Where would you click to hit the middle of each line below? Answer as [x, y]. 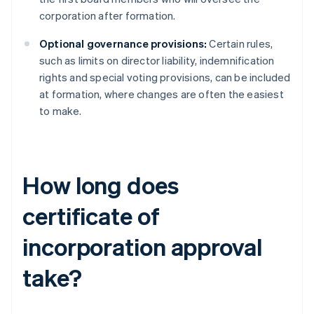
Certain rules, [240, 44]
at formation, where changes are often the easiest [162, 94]
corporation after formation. [108, 16]
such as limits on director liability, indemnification [157, 61]
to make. [61, 111]
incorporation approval [142, 247]
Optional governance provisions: [123, 44]
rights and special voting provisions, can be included [165, 77]
